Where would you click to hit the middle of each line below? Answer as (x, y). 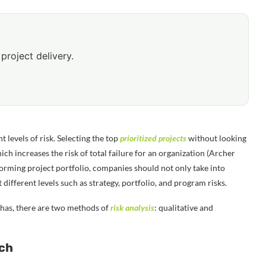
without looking (216, 138)
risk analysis (132, 207)
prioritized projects (153, 138)
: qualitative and (184, 207)
